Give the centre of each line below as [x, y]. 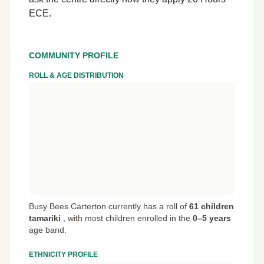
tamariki [45, 218]
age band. [48, 230]
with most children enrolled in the [129, 218]
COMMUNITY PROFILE [74, 56]
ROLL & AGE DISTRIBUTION [76, 76]
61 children [212, 207]
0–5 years [212, 218]
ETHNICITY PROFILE [63, 255]
